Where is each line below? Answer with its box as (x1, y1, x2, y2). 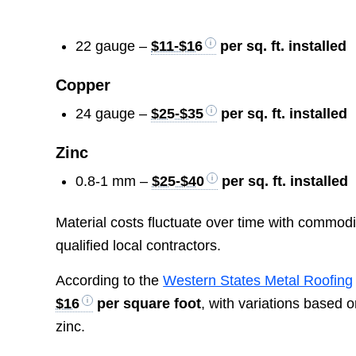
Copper (56, 76, 111, 95)
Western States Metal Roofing (163, 273, 354, 289)
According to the (56, 273, 164, 289)
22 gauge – (75, 38, 152, 55)
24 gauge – (75, 106, 152, 122)
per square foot (93, 296, 202, 312)
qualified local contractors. (56, 238, 222, 254)
